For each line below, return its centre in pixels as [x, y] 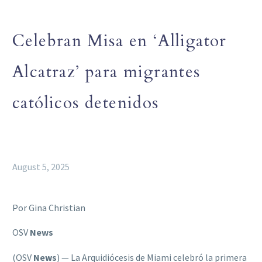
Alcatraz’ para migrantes [106, 72]
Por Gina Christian [49, 207]
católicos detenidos [86, 103]
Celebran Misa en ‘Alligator [120, 41]
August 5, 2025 [41, 166]
